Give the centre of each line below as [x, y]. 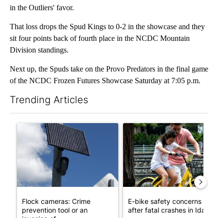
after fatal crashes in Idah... [172, 210]
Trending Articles [49, 100]
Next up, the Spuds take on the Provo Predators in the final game [109, 69]
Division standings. [39, 50]
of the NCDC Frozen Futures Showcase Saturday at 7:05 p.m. [105, 81]
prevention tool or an [55, 210]
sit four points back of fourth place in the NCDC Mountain [100, 38]
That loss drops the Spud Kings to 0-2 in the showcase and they [107, 27]
